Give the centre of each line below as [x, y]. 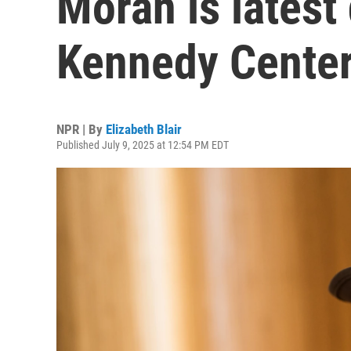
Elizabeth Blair [144, 129]
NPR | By [81, 129]
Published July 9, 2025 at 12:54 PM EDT [143, 145]
